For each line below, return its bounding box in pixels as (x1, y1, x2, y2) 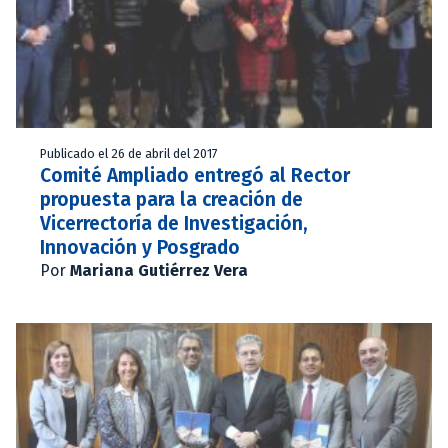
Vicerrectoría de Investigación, (40, 211, 308, 235)
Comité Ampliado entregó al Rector (40, 163, 350, 187)
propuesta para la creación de (40, 187, 303, 211)
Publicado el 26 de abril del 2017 (40, 145, 218, 161)
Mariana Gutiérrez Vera (70, 260, 248, 280)
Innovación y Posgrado (40, 235, 240, 259)
